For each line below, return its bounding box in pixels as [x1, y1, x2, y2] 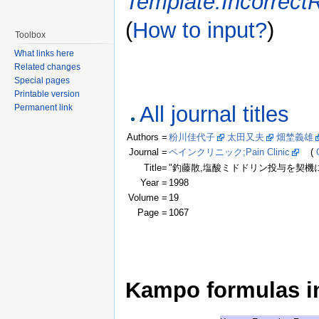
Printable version [14, 89, 80, 99]
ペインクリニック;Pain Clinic [169, 146, 290, 157]
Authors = [127, 131, 167, 142]
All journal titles [140, 101, 290, 127]
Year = [140, 177, 167, 188]
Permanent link [14, 103, 73, 113]
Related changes [14, 62, 80, 72]
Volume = [128, 192, 167, 203]
